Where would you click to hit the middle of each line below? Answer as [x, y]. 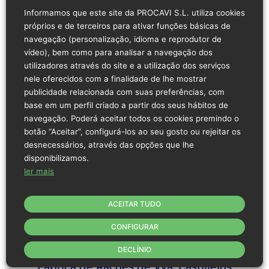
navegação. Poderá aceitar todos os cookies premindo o [131, 118]
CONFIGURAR [134, 226]
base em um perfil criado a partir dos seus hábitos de [126, 105]
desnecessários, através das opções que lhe [109, 144]
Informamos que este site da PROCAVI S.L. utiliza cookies [134, 12]
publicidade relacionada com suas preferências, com [124, 92]
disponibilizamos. [56, 158]
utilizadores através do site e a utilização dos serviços [127, 65]
